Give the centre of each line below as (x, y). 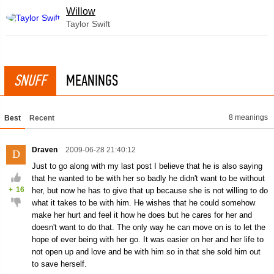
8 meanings (248, 117)
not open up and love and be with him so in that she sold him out (146, 252)
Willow (81, 11)
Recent (42, 118)
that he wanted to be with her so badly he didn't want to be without (148, 178)
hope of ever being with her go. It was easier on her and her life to (148, 239)
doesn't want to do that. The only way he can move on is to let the (149, 227)
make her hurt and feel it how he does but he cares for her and (142, 215)
